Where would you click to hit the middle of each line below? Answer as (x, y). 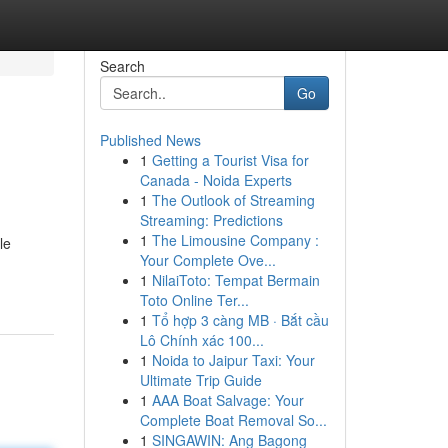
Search (122, 66)
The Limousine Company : (235, 240)
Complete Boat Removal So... (233, 420)
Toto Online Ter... (194, 300)
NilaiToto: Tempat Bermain (235, 280)
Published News (150, 140)
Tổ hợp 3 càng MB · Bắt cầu (240, 320)
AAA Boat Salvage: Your (227, 400)
